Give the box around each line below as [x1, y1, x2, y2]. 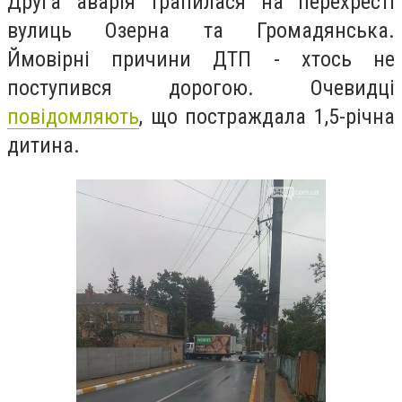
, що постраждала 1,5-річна [139, 104, 395, 130]
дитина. [7, 133, 80, 159]
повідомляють [7, 104, 139, 130]
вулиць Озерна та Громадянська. [7, 18, 395, 44]
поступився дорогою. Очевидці [7, 75, 395, 101]
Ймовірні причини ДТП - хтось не [7, 47, 395, 73]
